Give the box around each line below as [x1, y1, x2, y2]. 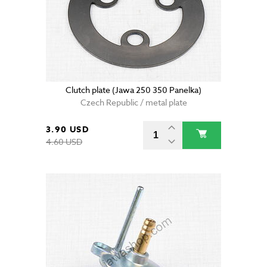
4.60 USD [46, 136, 82, 148]
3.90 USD [46, 123, 89, 136]
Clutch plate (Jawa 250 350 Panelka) [66, 84, 201, 96]
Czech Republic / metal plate [80, 97, 187, 108]
